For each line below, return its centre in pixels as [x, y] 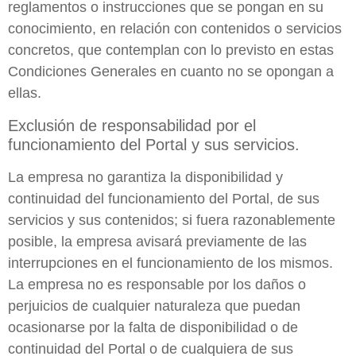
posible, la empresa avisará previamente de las [157, 241]
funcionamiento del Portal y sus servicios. [154, 144]
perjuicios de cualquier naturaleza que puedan [154, 306]
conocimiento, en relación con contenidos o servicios [175, 29]
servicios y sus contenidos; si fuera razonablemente [172, 220]
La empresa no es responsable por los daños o [157, 284]
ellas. [25, 93]
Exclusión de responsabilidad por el [132, 125]
